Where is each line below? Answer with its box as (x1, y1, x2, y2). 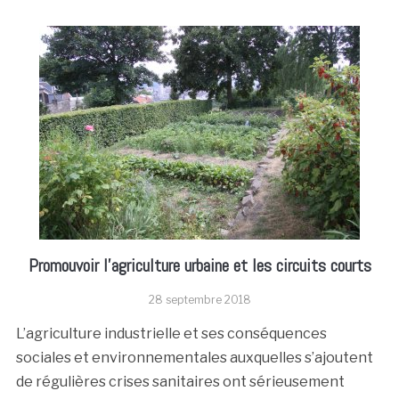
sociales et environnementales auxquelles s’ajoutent (15, 349, 373, 366)
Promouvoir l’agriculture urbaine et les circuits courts (28, 254, 371, 277)
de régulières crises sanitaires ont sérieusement (15, 373, 345, 390)
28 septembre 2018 (148, 293, 251, 306)
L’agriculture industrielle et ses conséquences (15, 325, 327, 342)
